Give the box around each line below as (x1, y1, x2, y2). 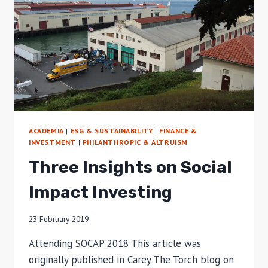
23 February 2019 (29, 214, 89, 225)
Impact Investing (29, 182, 172, 202)
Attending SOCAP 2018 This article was (29, 237, 201, 251)
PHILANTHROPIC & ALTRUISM (82, 137, 188, 147)
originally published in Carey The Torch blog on (29, 253, 234, 267)
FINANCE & (159, 126, 197, 135)
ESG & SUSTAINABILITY (70, 126, 153, 135)
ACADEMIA (29, 126, 64, 135)
